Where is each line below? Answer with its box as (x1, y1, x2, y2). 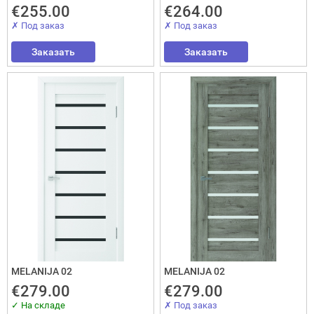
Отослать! (171, 223, 230, 238)
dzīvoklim (161, 156, 208, 170)
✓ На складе (11, 299, 65, 310)
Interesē (161, 90, 199, 104)
